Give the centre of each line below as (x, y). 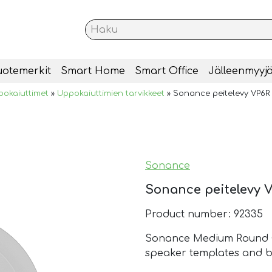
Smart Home (93, 71)
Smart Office (166, 71)
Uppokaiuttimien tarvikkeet (111, 94)
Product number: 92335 (204, 215)
